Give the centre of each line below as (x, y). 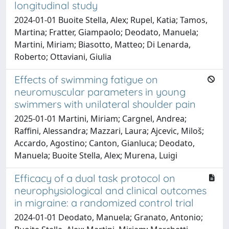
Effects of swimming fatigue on (86, 79)
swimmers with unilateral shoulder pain (105, 104)
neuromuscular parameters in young (100, 91)
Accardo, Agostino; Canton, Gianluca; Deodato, (105, 143)
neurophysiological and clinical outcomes (110, 190)
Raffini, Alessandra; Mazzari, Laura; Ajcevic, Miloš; (109, 131)
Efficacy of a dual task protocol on (95, 178)
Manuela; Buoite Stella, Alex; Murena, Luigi (96, 155)
